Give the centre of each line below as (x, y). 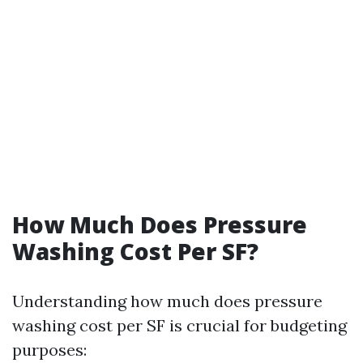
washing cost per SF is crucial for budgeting (179, 325)
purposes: (49, 350)
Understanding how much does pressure (167, 301)
